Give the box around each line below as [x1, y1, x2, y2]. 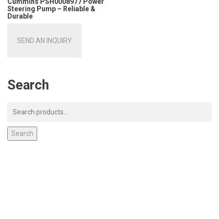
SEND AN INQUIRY [17, 36, 72, 44]
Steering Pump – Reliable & [7, 5, 95, 13]
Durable [7, 12, 33, 21]
